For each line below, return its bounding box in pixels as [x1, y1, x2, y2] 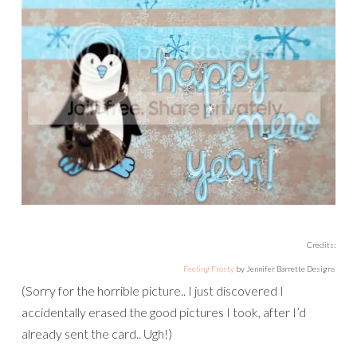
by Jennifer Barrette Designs [234, 264, 335, 274]
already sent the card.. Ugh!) [22, 326, 172, 342]
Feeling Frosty [183, 264, 234, 274]
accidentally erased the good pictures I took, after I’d [22, 304, 306, 320]
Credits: [307, 240, 335, 250]
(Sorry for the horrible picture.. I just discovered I [22, 283, 284, 299]
